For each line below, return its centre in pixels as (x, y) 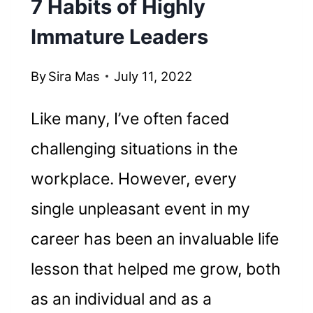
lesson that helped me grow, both (155, 269)
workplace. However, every (133, 179)
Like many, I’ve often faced (130, 119)
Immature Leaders (119, 36)
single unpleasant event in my (140, 209)
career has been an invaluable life (154, 239)
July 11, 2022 (153, 77)
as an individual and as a (121, 299)
